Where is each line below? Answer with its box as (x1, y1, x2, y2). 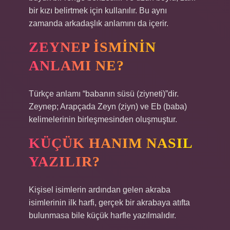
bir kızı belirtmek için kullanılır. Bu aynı (29, 6, 167, 15)
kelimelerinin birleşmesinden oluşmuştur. (29, 115, 177, 124)
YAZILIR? (29, 154, 100, 169)
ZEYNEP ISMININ (29, 39, 156, 55)
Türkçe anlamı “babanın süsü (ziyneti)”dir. (29, 89, 179, 98)
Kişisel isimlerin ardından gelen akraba (29, 185, 170, 194)
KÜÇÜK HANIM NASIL (29, 135, 193, 151)
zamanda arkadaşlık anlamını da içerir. (29, 19, 168, 28)
